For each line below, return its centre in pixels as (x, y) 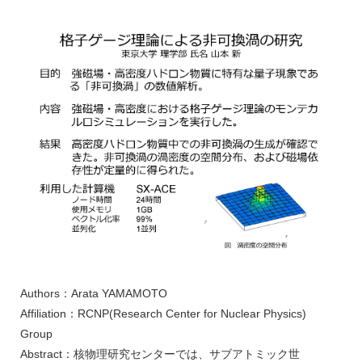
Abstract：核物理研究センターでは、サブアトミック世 (160, 354)
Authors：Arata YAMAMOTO (94, 293)
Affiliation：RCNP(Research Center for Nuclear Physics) (163, 313)
